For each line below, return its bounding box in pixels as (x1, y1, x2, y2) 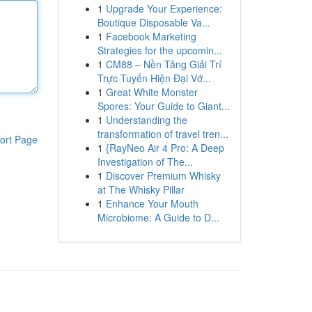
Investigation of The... (97, 155, 193, 169)
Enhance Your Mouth (105, 196, 198, 210)
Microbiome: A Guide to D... (97, 210, 219, 224)
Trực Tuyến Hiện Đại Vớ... (97, 71, 211, 85)
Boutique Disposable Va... (97, 15, 210, 29)
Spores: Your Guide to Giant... (97, 99, 230, 113)
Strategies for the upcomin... (97, 43, 222, 57)
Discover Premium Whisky (105, 169, 221, 182)
